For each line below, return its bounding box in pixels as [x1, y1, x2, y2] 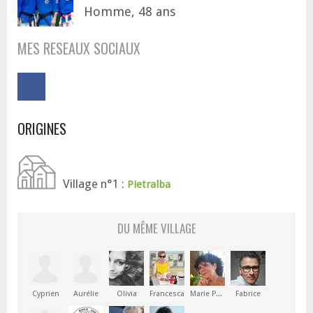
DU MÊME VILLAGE [117, 219, 196, 237]
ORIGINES [17, 118, 66, 139]
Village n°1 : [63, 177, 127, 191]
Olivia [116, 289, 137, 298]
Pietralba [127, 178, 170, 191]
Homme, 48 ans [84, 4, 175, 19]
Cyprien [31, 289, 59, 298]
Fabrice [235, 289, 261, 298]
